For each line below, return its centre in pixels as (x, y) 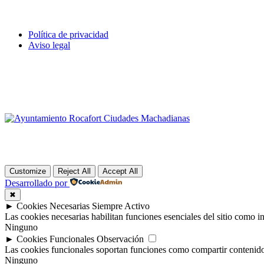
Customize (28, 171)
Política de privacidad (68, 35)
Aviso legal (49, 45)
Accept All (120, 171)
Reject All (74, 171)
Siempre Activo (121, 206)
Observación (120, 239)
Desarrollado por (36, 183)
